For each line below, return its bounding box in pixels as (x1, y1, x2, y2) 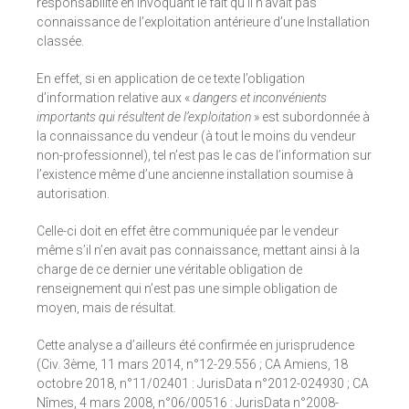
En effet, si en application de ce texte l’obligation (37, 71, 305, 87)
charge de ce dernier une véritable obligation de (37, 262, 302, 278)
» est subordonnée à (251, 110, 370, 125)
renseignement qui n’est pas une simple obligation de (37, 281, 337, 297)
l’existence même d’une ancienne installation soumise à (37, 167, 353, 183)
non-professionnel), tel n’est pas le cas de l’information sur (37, 148, 372, 163)
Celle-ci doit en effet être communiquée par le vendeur (37, 224, 339, 239)
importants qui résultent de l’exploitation (37, 110, 251, 125)
